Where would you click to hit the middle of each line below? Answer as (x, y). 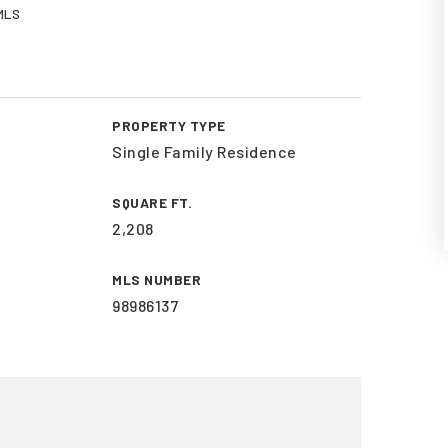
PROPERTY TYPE (169, 125)
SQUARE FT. (152, 202)
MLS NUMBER (157, 279)
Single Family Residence (204, 151)
